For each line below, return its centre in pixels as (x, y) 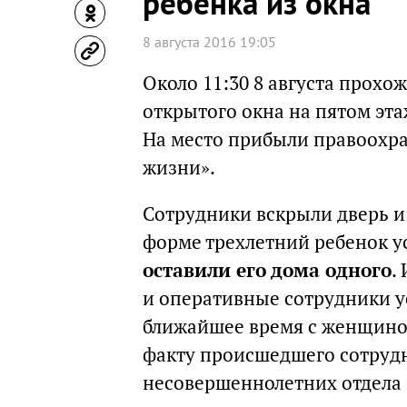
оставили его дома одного (267, 270)
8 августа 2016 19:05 (209, 42)
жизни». (179, 168)
